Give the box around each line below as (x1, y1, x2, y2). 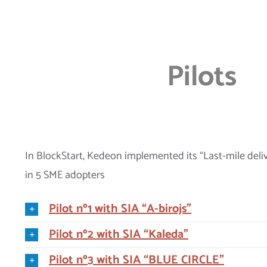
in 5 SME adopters (25, 166, 105, 184)
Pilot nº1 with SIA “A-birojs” (49, 198, 191, 219)
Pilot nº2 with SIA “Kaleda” (49, 225, 188, 245)
